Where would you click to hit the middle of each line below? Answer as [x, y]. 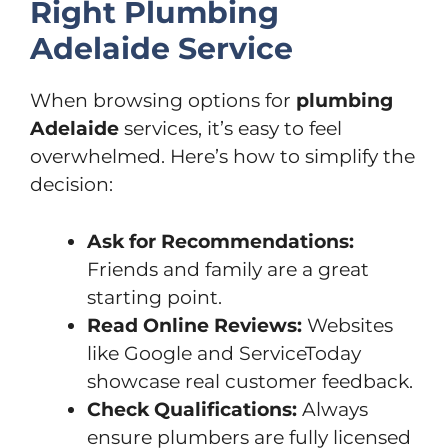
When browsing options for [163, 101]
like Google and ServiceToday [224, 353]
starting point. [154, 297]
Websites [347, 325]
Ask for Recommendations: [220, 241]
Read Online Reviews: [194, 325]
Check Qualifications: [192, 409]
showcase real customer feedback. [250, 381]
